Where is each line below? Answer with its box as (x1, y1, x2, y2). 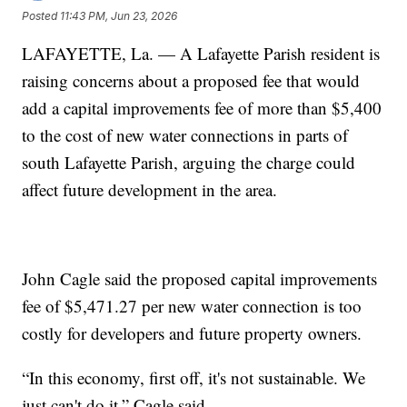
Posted (22, 8, 61, 23)
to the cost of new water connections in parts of (22, 124, 349, 147)
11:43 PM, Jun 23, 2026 (60, 8, 178, 23)
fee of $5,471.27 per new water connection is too (22, 294, 362, 318)
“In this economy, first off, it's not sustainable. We (22, 366, 366, 390)
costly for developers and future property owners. (22, 322, 362, 345)
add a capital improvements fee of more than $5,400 (22, 96, 382, 120)
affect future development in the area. (22, 178, 278, 202)
